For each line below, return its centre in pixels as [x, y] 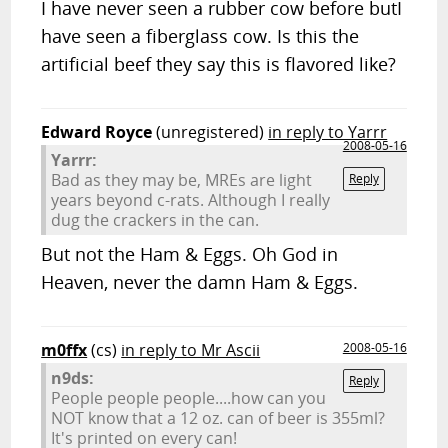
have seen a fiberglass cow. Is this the [200, 36]
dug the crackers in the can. [155, 220]
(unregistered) [210, 132]
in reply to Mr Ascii [191, 350]
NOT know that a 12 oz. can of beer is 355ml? [218, 418]
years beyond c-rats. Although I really [191, 200]
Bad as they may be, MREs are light [182, 180]
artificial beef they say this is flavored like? [219, 64]
